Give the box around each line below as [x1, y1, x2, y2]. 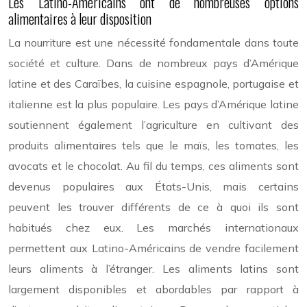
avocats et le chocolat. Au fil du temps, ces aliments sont [8, 158, 299, 173]
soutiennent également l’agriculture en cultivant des [8, 117, 299, 132]
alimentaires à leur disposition [8, 8, 151, 29]
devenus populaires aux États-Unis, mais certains [8, 179, 299, 193]
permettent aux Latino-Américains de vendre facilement [8, 241, 299, 255]
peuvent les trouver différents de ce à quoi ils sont [8, 199, 299, 214]
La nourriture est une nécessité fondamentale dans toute [8, 35, 299, 49]
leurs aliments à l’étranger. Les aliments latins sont [8, 261, 299, 275]
